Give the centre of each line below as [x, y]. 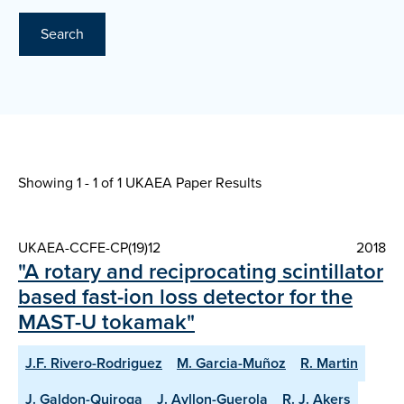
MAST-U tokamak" [106, 322]
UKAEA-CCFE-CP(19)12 [89, 248]
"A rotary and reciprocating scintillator [201, 272]
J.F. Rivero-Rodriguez [94, 363]
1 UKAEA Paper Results [189, 183]
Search [62, 34]
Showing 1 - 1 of [68, 183]
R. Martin [329, 363]
